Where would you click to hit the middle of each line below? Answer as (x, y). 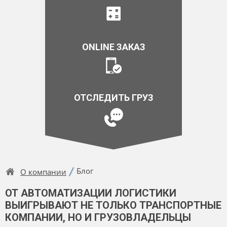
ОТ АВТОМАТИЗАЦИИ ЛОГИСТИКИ (91, 193)
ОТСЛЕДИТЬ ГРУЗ (113, 98)
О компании (43, 172)
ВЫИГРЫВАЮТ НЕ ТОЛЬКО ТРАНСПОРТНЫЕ (113, 205)
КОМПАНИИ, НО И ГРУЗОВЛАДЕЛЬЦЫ (98, 218)
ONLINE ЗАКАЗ (113, 47)
